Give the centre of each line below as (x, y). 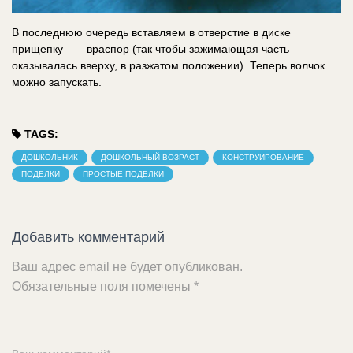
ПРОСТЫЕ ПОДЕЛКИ (123, 174)
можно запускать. (57, 82)
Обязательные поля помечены (103, 287)
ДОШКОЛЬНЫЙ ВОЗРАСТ (150, 157)
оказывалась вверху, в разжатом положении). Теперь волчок (168, 65)
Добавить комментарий (88, 238)
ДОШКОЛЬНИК (50, 157)
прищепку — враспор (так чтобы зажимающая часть (150, 48)
